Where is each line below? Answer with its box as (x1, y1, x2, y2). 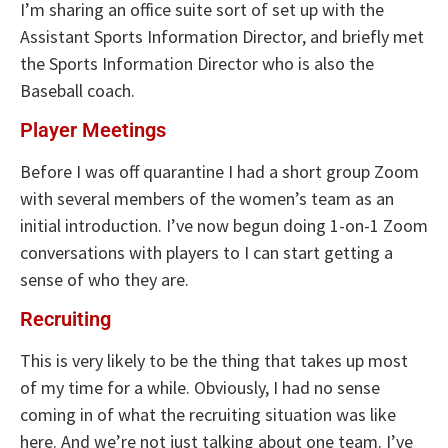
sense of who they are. (20, 267, 189, 291)
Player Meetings (20, 117, 166, 142)
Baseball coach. (20, 78, 135, 102)
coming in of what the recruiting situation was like (20, 403, 396, 427)
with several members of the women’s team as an (20, 186, 394, 210)
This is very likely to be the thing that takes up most (20, 349, 408, 373)
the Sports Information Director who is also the (20, 51, 374, 75)
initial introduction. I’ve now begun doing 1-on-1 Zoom (20, 213, 428, 237)
